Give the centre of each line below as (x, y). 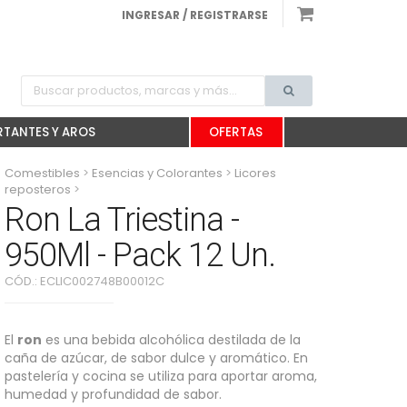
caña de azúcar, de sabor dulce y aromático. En (156, 358)
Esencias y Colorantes (157, 173)
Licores (255, 173)
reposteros (38, 189)
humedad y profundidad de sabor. (113, 394)
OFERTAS (236, 132)
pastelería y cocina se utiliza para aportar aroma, (161, 376)
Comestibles (42, 173)
